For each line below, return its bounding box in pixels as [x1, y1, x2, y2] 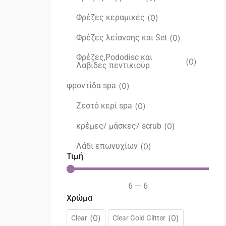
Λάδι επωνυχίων [76, 141, 138, 151]
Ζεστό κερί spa [76, 100, 132, 110]
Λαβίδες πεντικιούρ [76, 61, 150, 70]
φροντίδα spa [67, 80, 116, 90]
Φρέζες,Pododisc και [76, 52, 152, 62]
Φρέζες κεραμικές [76, 12, 145, 22]
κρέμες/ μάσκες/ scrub [76, 121, 161, 131]
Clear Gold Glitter [112, 214, 165, 222]
